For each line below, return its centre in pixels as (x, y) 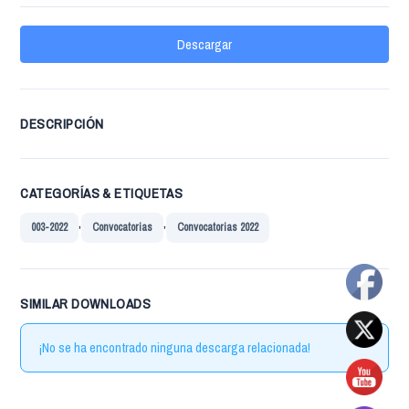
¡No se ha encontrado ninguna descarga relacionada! (174, 347)
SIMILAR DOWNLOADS (86, 304)
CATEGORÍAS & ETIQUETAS (102, 194)
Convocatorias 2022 (218, 228)
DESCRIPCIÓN (62, 124)
